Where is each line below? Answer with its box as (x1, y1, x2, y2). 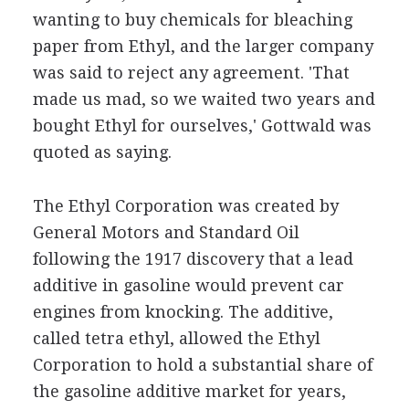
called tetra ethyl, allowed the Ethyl (32, 329, 320, 348)
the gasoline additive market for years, (32, 382, 346, 401)
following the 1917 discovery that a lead (32, 249, 353, 268)
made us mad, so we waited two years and (32, 89, 375, 109)
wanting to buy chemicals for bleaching (32, 10, 352, 29)
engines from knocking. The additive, (32, 302, 333, 321)
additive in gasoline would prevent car (32, 276, 344, 295)
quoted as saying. (32, 142, 172, 162)
